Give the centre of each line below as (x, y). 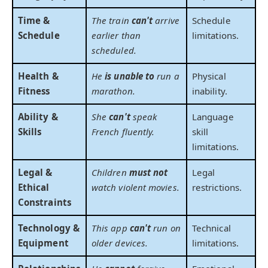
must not (148, 173)
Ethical (34, 188)
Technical (211, 228)
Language (213, 117)
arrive (166, 21)
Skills (30, 132)
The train (112, 21)
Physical (209, 76)
